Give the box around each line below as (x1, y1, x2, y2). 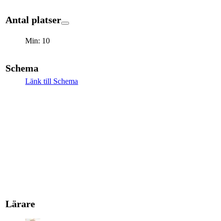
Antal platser (5, 14, 62, 25)
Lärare (5, 198, 36, 209)
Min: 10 (25, 36, 50, 45)
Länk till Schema (25, 76, 78, 85)
